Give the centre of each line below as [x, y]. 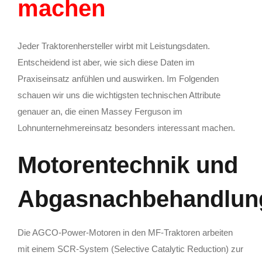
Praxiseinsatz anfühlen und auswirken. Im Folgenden [118, 79]
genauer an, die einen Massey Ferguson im [100, 112]
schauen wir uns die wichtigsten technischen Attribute [119, 95]
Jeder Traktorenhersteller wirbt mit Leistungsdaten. [114, 46]
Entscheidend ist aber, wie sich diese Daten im [106, 63]
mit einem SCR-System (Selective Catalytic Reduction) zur [130, 249]
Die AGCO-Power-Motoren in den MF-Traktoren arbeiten [125, 232]
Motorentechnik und [128, 165]
